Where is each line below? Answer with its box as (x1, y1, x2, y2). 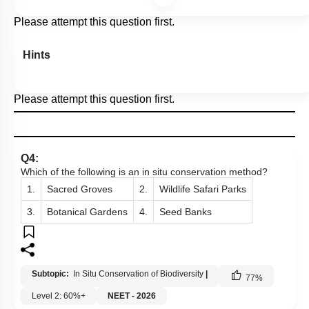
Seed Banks (159, 206, 212, 217)
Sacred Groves (47, 183, 112, 195)
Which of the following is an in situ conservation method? (21, 166, 268, 177)
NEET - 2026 (108, 291, 156, 301)
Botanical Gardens (47, 206, 128, 217)
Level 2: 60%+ (32, 291, 86, 301)
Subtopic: (32, 269, 71, 279)
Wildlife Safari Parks (159, 183, 246, 195)
